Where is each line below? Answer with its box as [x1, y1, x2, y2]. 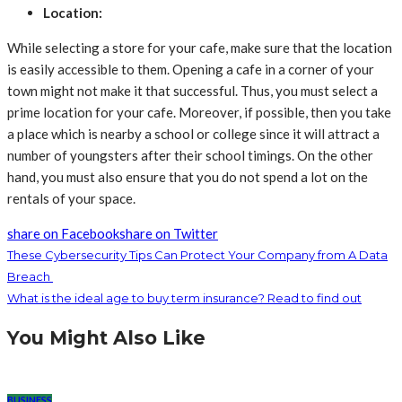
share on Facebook [7, 225, 119, 242]
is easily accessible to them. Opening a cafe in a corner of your [7, 61, 374, 78]
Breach [7, 269, 53, 284]
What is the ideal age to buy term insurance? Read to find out [7, 291, 362, 306]
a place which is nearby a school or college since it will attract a [7, 126, 380, 143]
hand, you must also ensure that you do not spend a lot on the [7, 169, 368, 186]
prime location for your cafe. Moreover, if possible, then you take [7, 104, 391, 121]
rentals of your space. [7, 190, 138, 207]
